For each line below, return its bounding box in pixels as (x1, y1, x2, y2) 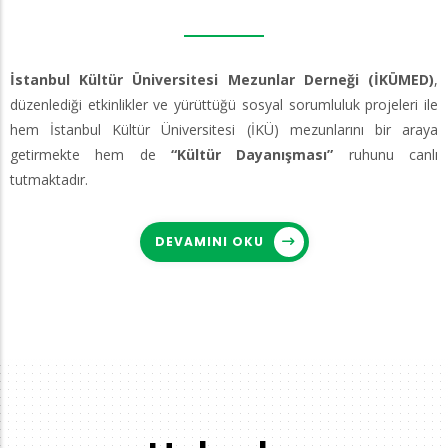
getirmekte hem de (10, 145, 171, 165)
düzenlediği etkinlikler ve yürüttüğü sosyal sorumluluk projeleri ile (10, 95, 438, 115)
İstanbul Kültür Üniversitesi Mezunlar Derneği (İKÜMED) (10, 70, 434, 90)
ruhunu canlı (333, 145, 439, 165)
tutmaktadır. (10, 170, 88, 190)
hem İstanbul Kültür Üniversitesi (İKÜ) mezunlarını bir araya (10, 120, 438, 140)
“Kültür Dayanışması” (171, 145, 334, 165)
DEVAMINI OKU (154, 233, 264, 251)
